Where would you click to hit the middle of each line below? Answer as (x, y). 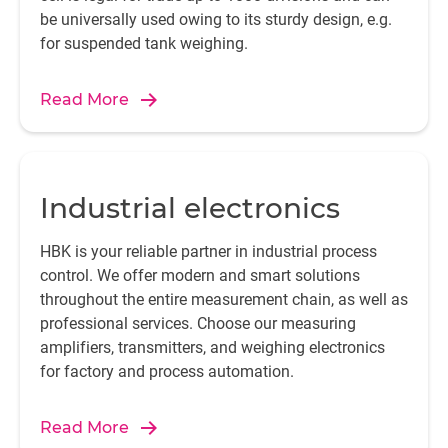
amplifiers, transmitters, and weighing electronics (212, 347)
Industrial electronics (190, 208)
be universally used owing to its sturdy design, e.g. (216, 19)
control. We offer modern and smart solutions (200, 275)
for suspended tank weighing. (146, 43)
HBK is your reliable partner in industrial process (208, 251)
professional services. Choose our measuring (198, 323)
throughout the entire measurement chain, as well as (224, 299)
